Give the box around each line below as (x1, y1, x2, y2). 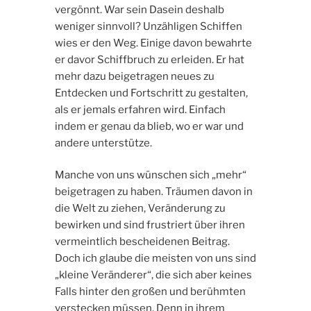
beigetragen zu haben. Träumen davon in (54, 185, 253, 199)
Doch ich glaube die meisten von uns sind (54, 252, 256, 265)
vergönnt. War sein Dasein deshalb (54, 3, 224, 16)
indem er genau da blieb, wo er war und (54, 119, 244, 133)
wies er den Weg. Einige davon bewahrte (54, 36, 252, 49)
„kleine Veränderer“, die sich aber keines (54, 269, 252, 282)
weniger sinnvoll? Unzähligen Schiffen (54, 19, 242, 33)
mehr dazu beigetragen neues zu (54, 69, 215, 83)
